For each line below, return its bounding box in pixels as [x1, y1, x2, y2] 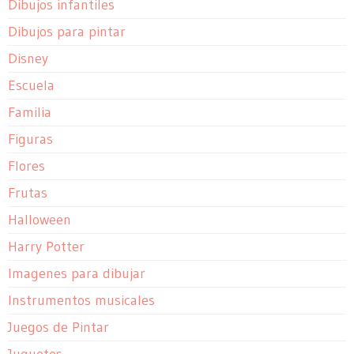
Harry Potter [8, 238, 85, 256]
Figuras [8, 130, 53, 149]
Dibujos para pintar [8, 23, 126, 41]
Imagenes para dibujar [8, 265, 145, 283]
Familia [8, 104, 51, 122]
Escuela [8, 77, 55, 95]
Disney [8, 50, 48, 68]
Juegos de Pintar [8, 318, 109, 337]
